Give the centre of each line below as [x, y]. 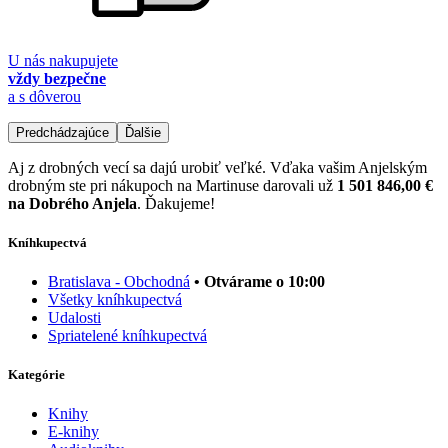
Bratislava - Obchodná [119, 282]
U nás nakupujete [63, 60]
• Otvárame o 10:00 [259, 282]
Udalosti [74, 318]
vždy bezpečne [57, 78]
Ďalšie [143, 132]
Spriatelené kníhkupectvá [127, 336]
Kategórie [36, 375]
